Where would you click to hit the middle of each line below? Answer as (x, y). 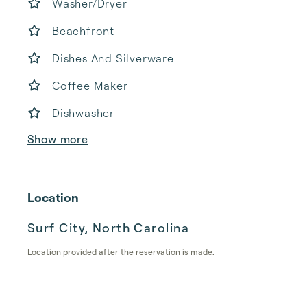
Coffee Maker (90, 86)
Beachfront (83, 31)
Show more (58, 139)
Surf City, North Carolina (108, 228)
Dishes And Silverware (113, 58)
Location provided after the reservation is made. (121, 252)
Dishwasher (83, 113)
